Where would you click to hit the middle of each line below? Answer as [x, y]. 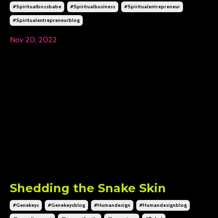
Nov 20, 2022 [33, 39]
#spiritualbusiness [93, 6]
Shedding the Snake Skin [88, 188]
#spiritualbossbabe [37, 6]
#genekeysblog [66, 205]
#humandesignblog [163, 205]
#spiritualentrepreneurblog [46, 20]
